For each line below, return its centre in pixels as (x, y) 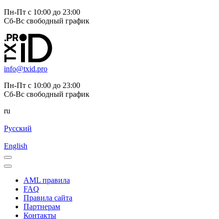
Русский (18, 128)
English (16, 146)
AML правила (47, 180)
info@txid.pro (26, 69)
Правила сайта (48, 198)
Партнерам (42, 207)
